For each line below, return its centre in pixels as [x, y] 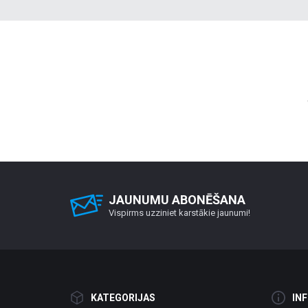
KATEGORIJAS [123, 298]
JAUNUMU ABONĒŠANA [177, 200]
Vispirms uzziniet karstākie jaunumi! [179, 213]
